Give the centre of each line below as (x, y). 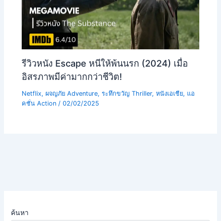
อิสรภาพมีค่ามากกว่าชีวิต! (72, 76)
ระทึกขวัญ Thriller (127, 93)
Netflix (32, 93)
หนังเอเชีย (170, 93)
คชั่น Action (39, 103)
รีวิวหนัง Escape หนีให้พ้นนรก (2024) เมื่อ (105, 63)
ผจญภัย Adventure (72, 93)
